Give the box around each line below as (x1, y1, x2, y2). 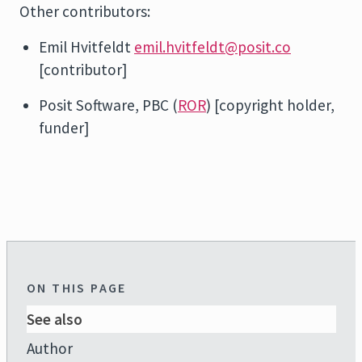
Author (27, 339, 73, 358)
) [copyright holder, (206, 95, 335, 115)
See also (27, 309, 82, 329)
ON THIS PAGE (27, 280, 127, 296)
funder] (39, 118, 89, 137)
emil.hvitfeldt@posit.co (134, 37, 291, 57)
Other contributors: (19, 2, 150, 21)
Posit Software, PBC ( (39, 95, 178, 115)
